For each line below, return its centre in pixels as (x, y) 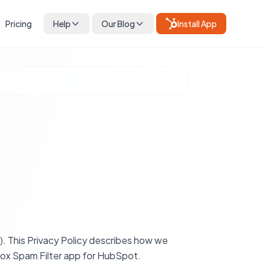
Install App (197, 24)
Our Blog (118, 24)
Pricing (19, 24)
